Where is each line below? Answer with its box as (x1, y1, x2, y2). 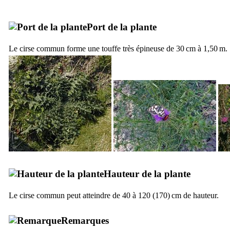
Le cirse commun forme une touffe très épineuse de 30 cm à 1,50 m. (9, 44, 227, 53)
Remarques (61, 215, 109, 226)
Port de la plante (87, 21, 157, 32)
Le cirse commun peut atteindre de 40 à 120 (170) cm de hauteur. (9, 190, 219, 200)
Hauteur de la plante (104, 168, 190, 179)
